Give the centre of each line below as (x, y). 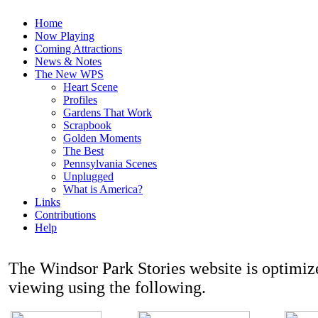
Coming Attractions (78, 49)
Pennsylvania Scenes (110, 164)
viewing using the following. (107, 287)
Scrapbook (87, 125)
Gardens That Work (108, 113)
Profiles (80, 100)
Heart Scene (91, 87)
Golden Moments (102, 138)
